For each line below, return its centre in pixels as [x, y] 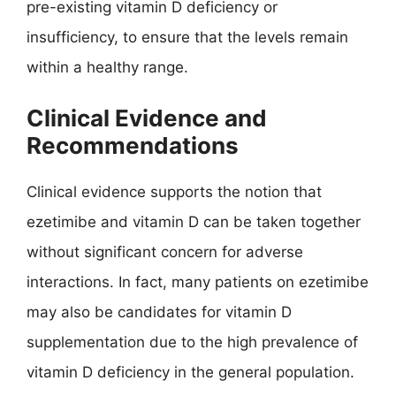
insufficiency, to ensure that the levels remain [187, 37]
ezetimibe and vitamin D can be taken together [194, 222]
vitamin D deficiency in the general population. [190, 372]
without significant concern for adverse [165, 252]
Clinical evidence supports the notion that [174, 192]
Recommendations [133, 145]
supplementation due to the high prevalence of [192, 342]
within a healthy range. [107, 67]
